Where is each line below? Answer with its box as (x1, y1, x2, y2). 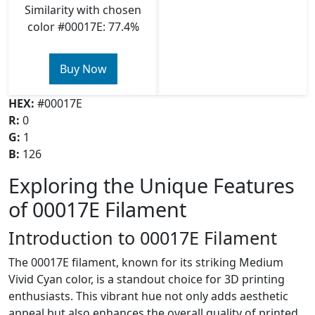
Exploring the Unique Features (8, 172, 295, 199)
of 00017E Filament (8, 195, 186, 223)
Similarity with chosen (25, 2, 141, 18)
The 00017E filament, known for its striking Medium (8, 255, 283, 270)
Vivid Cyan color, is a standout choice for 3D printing (8, 271, 285, 287)
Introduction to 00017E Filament (8, 226, 277, 250)
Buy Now (59, 61, 107, 77)
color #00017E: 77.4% (27, 19, 139, 34)
